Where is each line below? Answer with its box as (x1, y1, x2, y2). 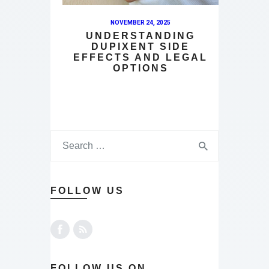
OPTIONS (112, 63, 169, 74)
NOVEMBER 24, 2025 (110, 19, 171, 26)
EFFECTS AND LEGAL (73, 52, 208, 63)
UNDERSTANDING (86, 31, 195, 41)
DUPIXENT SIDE (91, 41, 190, 52)
